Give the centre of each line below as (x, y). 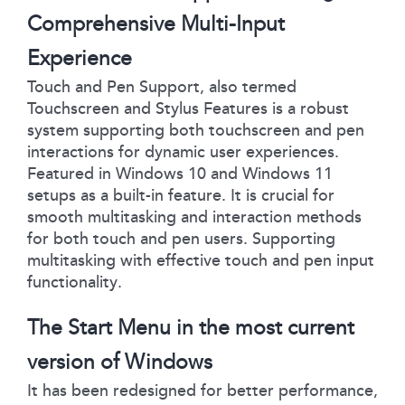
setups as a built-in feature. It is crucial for (181, 195)
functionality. (75, 282)
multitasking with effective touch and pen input (201, 260)
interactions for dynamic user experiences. (183, 151)
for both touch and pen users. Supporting (181, 238)
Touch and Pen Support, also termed (162, 86)
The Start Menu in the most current (191, 327)
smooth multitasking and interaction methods (194, 217)
